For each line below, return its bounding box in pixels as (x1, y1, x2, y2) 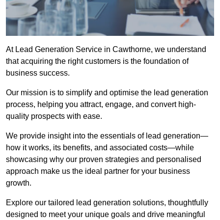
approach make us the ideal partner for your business (6, 167, 190, 176)
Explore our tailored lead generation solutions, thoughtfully (6, 198, 208, 207)
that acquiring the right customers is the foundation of (6, 57, 189, 66)
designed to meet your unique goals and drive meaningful (6, 210, 205, 219)
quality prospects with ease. (6, 112, 102, 121)
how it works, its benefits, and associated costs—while (6, 143, 194, 152)
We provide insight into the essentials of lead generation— (6, 132, 208, 140)
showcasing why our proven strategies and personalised (6, 155, 201, 164)
